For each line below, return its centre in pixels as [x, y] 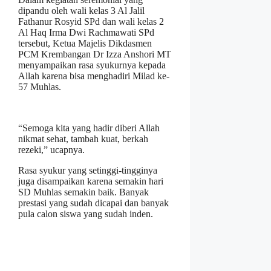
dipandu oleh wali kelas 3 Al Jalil [81, 11]
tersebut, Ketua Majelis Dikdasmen [85, 44]
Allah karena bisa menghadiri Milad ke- [94, 76]
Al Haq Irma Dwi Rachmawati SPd [86, 33]
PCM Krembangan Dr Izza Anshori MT [95, 54]
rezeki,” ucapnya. [51, 150]
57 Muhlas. [40, 87]
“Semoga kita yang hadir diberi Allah [89, 128]
